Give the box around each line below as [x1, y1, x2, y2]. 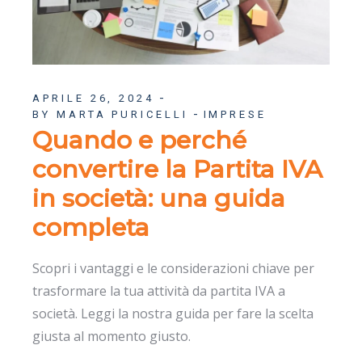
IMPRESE [203, 107, 267, 120]
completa [32, 212, 150, 242]
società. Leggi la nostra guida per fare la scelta [32, 304, 314, 322]
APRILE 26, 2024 [32, 91, 154, 104]
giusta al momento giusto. [32, 326, 192, 345]
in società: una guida [32, 183, 286, 213]
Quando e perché [32, 124, 247, 155]
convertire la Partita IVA [32, 154, 323, 184]
